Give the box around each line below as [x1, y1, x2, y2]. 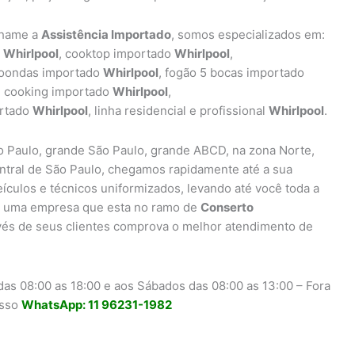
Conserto [200, 200, 254, 216]
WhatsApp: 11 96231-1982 [21, 296, 172, 312]
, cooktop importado [59, 46, 174, 61]
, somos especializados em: [171, 27, 325, 42]
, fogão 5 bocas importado [158, 65, 304, 80]
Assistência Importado [41, 27, 171, 42]
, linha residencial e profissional [88, 103, 269, 118]
